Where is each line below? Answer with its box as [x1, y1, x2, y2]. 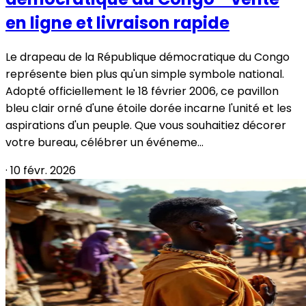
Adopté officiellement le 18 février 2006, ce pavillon [5, 83, 279, 99]
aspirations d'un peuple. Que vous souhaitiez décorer [5, 117, 286, 133]
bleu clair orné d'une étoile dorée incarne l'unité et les [5, 100, 292, 116]
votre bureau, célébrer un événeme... [5, 135, 204, 150]
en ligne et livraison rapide [5, 12, 229, 35]
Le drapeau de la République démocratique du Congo [5, 49, 290, 65]
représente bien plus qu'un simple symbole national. [5, 66, 284, 82]
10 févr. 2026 [10, 163, 76, 178]
